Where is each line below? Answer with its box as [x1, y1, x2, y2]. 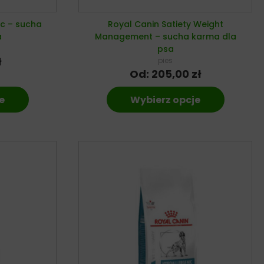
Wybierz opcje [130, 93, 201, 107]
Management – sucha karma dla [94, 30, 236, 42]
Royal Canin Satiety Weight [107, 18, 223, 30]
